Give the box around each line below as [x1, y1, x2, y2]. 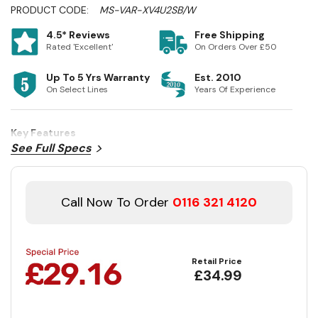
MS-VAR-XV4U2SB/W [99, 4, 196, 17]
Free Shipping [194, 28, 265, 42]
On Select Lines [46, 84, 108, 96]
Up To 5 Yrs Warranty [46, 71, 150, 84]
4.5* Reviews [46, 28, 110, 42]
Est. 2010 [194, 71, 241, 84]
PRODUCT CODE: [11, 4, 89, 17]
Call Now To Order [61, 194, 172, 212]
